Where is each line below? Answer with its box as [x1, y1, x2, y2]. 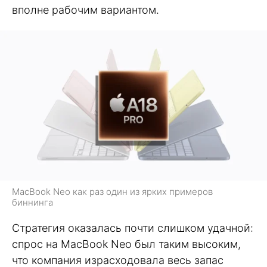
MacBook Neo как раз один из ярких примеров [12, 185, 213, 197]
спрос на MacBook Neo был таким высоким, [12, 237, 241, 250]
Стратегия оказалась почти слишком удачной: [12, 221, 253, 234]
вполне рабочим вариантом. [12, 3, 159, 16]
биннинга [12, 196, 53, 208]
